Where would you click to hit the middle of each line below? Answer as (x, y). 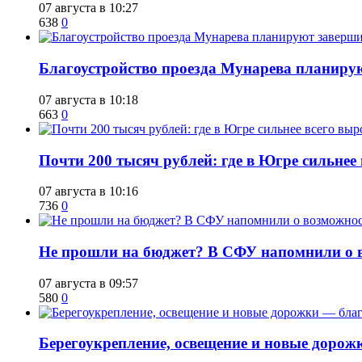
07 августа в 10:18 (88, 99)
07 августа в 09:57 (88, 283)
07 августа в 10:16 (88, 192)
